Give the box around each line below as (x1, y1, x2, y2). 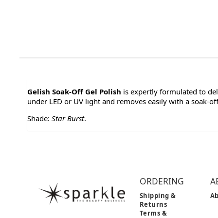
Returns (139, 200, 167, 209)
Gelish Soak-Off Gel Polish (27, 87, 121, 96)
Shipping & (139, 191, 176, 200)
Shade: (27, 113, 52, 123)
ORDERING (139, 175, 184, 187)
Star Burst (51, 113, 84, 123)
